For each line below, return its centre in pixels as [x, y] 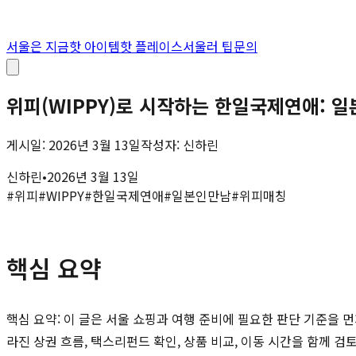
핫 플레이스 [151, 46]
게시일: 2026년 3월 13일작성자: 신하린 [112, 144]
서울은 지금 [38, 46]
